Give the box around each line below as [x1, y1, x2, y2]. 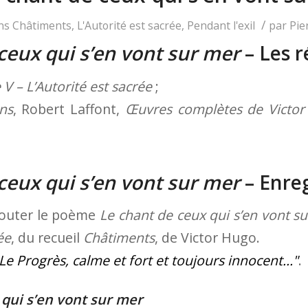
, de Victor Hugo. [155, 228, 260, 247]
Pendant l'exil [186, 18, 255, 33]
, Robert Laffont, [12, 99, 125, 118]
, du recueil [11, 228, 83, 247]
